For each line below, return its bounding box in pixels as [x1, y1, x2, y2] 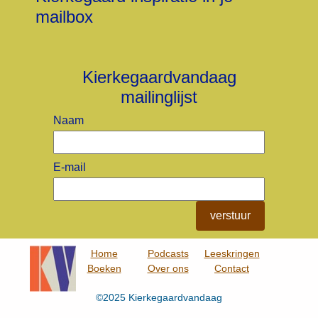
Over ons [147, 263, 189, 275]
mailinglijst [121, 87, 197, 107]
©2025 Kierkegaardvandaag [96, 292, 222, 304]
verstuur [210, 209, 251, 222]
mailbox [35, 7, 93, 27]
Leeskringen [204, 248, 260, 260]
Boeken [87, 263, 121, 275]
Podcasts [147, 248, 189, 260]
